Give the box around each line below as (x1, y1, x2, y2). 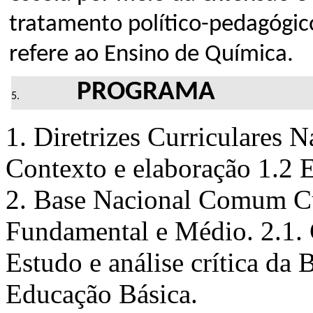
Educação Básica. (6, 278, 198, 309)
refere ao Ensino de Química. (9, 42, 293, 67)
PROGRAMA (77, 78, 216, 106)
